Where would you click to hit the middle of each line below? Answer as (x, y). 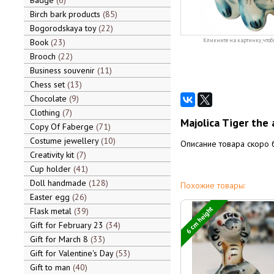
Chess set (48, 84)
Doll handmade (59, 183)
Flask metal (52, 211)
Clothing (46, 113)
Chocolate (49, 98)
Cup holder (51, 169)
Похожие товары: (213, 185)
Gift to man (51, 267)
